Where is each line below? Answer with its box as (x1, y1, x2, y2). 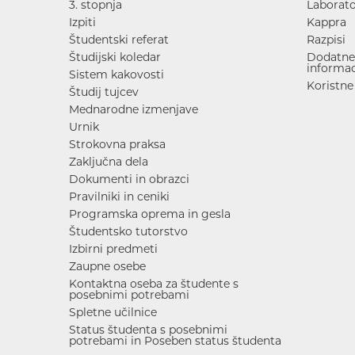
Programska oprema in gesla (69, 206, 231, 221)
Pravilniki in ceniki (69, 189, 170, 204)
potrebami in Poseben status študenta (69, 333, 281, 348)
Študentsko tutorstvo (69, 223, 188, 239)
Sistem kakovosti (69, 67, 164, 82)
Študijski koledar (69, 49, 161, 64)
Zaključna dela (69, 154, 148, 169)
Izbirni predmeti (69, 241, 158, 256)
